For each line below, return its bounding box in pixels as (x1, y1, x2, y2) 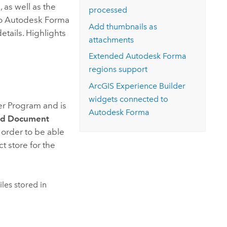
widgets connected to (89, 94, 169, 104)
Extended (89, 51, 126, 61)
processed (89, 5, 128, 15)
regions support (89, 64, 148, 74)
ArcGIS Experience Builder (89, 81, 186, 91)
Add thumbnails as (89, 21, 158, 31)
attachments (89, 34, 134, 45)
